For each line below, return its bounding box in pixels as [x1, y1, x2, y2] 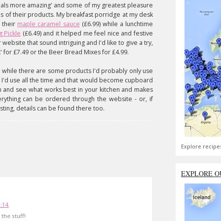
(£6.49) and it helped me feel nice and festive [21, 29, 153, 37]
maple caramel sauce [17, 20, 80, 28]
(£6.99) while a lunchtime [79, 20, 153, 28]
